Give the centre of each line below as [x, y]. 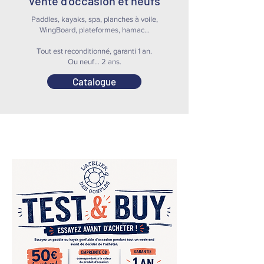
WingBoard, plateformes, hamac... [94, 30]
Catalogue [94, 81]
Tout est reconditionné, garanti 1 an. [94, 51]
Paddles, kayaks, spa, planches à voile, [94, 19]
